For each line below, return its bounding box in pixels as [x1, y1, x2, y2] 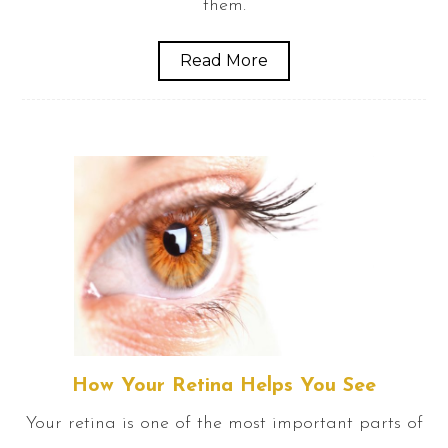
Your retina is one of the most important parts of [25, 413, 423, 433]
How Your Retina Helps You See [72, 375, 376, 396]
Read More [180, 50, 268, 70]
